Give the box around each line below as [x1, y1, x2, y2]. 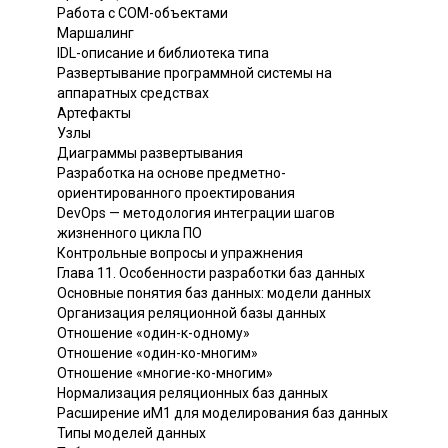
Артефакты [57, 104, 131, 121]
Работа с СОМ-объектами [57, 4, 228, 21]
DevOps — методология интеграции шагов [57, 204, 335, 221]
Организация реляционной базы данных [57, 304, 326, 321]
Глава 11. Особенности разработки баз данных [57, 264, 365, 281]
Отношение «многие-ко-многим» [57, 364, 273, 381]
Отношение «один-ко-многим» [57, 344, 258, 361]
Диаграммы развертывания [57, 144, 243, 161]
